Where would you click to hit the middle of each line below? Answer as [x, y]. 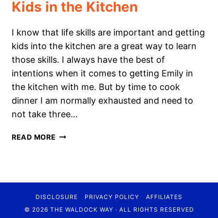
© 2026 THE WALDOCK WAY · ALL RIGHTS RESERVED [109, 210]
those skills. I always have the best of [88, 60]
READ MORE [34, 137]
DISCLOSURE [56, 197]
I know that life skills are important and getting [108, 33]
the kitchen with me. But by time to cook [96, 87]
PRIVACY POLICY [112, 197]
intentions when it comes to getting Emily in [102, 73]
